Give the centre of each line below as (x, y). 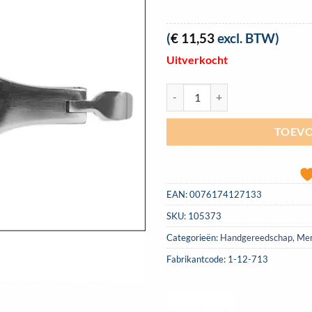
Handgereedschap (256, 237)
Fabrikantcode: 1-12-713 (217, 259)
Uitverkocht (197, 59)
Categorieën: (193, 237)
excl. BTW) (247, 38)
